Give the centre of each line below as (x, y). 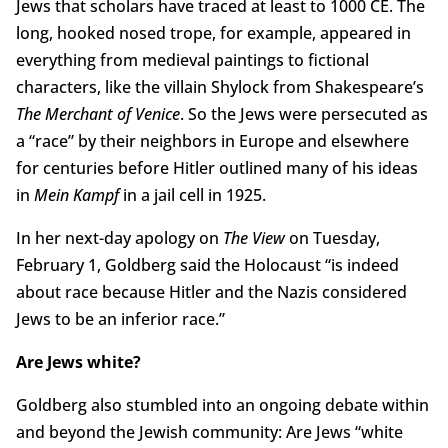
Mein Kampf (76, 195)
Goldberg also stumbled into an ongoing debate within (222, 405)
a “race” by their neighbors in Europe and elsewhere (212, 141)
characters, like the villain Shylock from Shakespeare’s (219, 87)
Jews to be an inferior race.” (120, 319)
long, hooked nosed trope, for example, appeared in (213, 33)
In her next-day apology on (119, 238)
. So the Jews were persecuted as (303, 114)
